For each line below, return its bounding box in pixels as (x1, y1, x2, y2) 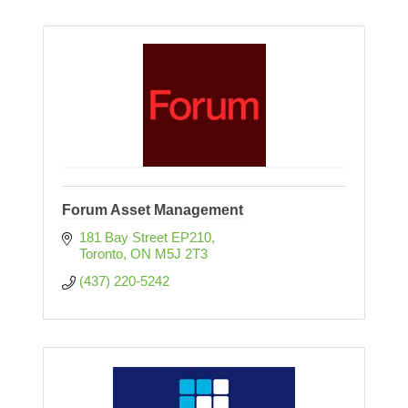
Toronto (78, 246, 123, 262)
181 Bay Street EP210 (78, 229, 211, 246)
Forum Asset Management (62, 202, 243, 219)
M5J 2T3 (154, 246, 208, 262)
